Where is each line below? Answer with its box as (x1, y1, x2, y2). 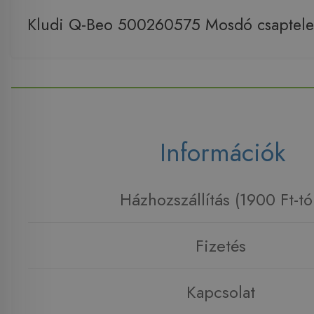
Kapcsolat (186, 280, 255, 305)
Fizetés (195, 233, 246, 259)
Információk (160, 133, 285, 171)
